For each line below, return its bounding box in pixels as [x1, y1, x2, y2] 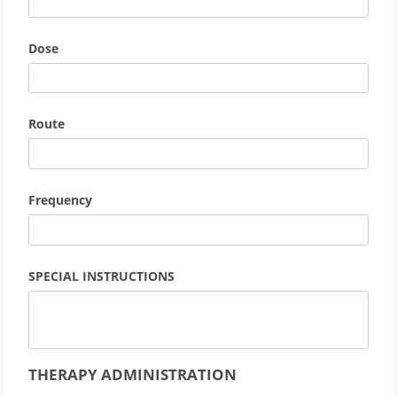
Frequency [28, 191, 92, 209]
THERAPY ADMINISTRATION [28, 363, 237, 385]
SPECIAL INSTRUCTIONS [28, 267, 175, 284]
